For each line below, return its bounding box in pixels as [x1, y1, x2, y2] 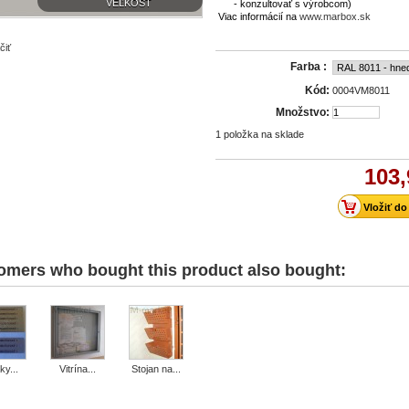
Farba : [290, 60, 330, 73]
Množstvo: [276, 106, 330, 119]
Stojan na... [131, 363, 181, 374]
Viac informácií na [218, 11, 299, 22]
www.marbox [299, 11, 357, 22]
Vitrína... [59, 363, 96, 374]
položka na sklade [224, 129, 304, 140]
